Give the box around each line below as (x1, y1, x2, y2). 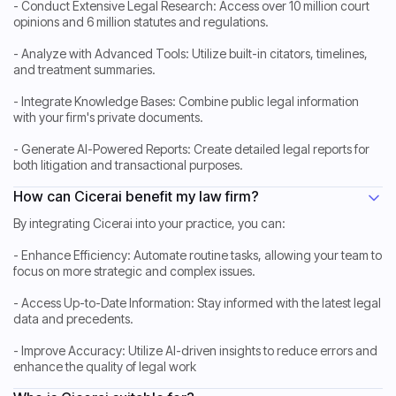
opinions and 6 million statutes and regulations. (13, 14, 269, 30)
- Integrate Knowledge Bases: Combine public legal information (13, 94, 359, 110)
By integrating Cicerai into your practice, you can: (13, 216, 286, 232)
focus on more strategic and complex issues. (13, 263, 255, 279)
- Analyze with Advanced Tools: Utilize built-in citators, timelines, (13, 46, 368, 62)
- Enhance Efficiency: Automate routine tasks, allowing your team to (13, 247, 382, 263)
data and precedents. (13, 311, 133, 327)
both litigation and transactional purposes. (13, 157, 243, 173)
